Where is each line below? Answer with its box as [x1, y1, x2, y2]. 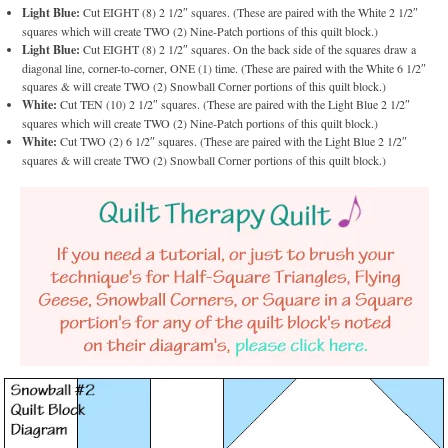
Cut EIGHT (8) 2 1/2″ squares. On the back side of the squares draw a [80, 41, 417, 58]
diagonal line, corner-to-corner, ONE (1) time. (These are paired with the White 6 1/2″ [22, 60, 427, 77]
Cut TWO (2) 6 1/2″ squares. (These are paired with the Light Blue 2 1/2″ [57, 133, 408, 150]
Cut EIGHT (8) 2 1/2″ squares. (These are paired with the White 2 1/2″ [80, 4, 419, 21]
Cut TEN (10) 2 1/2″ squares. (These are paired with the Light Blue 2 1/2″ [57, 96, 411, 113]
